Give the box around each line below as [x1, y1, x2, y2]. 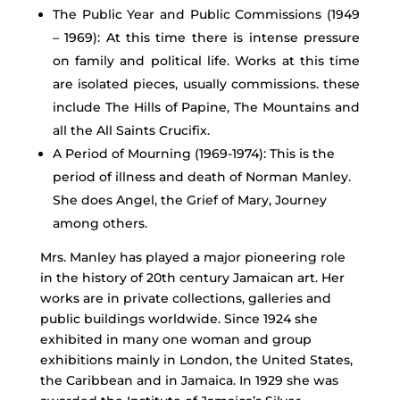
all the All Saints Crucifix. [52, 121, 210, 138]
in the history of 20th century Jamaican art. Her [39, 269, 345, 286]
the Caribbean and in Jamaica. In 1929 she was [39, 371, 338, 388]
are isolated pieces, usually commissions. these [52, 75, 361, 92]
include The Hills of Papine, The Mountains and [52, 98, 361, 115]
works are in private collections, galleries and [39, 289, 331, 306]
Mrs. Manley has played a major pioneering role [39, 248, 346, 265]
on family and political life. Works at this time [52, 52, 361, 69]
